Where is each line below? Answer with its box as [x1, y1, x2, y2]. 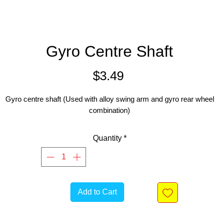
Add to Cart [78, 188, 117, 196]
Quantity [92, 134, 122, 142]
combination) [89, 106, 130, 114]
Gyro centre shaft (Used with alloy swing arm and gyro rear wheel [5, 95, 214, 103]
